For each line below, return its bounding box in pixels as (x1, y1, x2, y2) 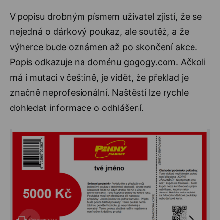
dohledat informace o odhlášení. (10, 102, 144, 113)
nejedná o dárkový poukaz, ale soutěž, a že (10, 26, 189, 37)
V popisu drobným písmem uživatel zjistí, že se (10, 11, 202, 22)
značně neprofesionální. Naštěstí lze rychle (10, 87, 189, 98)
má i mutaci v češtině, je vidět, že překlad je (10, 72, 189, 82)
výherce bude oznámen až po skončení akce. (10, 41, 197, 52)
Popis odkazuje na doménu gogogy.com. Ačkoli (10, 56, 206, 67)
